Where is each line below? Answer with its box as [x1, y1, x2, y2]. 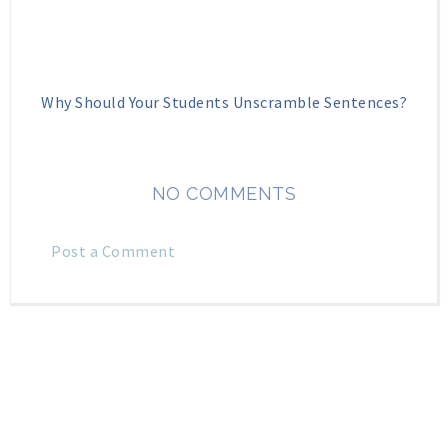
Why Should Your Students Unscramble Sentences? [41, 91, 407, 112]
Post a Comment [51, 240, 175, 261]
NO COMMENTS [151, 182, 297, 204]
